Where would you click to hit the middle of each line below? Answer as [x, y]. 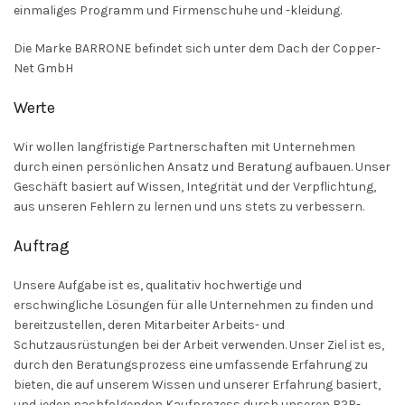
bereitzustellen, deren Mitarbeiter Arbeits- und [149, 325]
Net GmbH [43, 69]
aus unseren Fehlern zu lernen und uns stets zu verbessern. [189, 207]
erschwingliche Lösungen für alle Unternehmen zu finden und [193, 306]
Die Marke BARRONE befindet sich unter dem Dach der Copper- [197, 49]
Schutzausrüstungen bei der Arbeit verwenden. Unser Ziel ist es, [199, 345]
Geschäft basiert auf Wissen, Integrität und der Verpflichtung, [195, 187]
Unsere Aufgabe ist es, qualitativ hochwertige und [158, 286]
